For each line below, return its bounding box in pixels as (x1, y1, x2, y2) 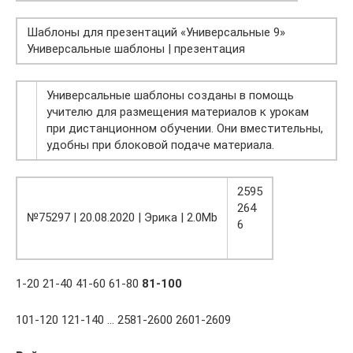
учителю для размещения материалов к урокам (46, 105, 309, 120)
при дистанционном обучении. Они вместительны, (46, 121, 323, 136)
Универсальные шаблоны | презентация (27, 42, 245, 57)
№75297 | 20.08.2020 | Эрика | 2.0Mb (27, 210, 217, 225)
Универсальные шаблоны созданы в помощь (46, 88, 294, 103)
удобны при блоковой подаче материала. (46, 138, 274, 153)
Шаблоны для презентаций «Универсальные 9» (27, 25, 285, 40)
